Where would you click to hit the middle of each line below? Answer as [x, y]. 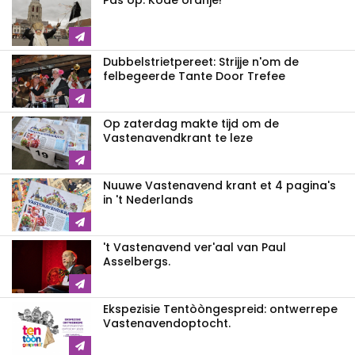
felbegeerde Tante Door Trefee [194, 76]
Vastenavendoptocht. [167, 324]
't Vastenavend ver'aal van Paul [195, 248]
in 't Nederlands [148, 200]
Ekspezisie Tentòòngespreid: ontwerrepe [220, 309]
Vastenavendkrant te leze [178, 138]
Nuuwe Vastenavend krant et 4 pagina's [219, 186]
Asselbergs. [137, 262]
